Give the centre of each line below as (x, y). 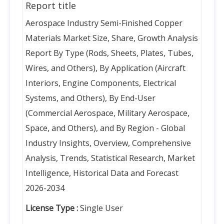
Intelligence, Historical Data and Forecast (102, 173)
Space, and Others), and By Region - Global (105, 128)
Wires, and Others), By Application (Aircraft (105, 68)
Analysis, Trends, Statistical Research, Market (110, 158)
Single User (101, 208)
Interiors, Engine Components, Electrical (101, 83)
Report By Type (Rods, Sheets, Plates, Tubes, (109, 53)
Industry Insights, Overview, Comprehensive (108, 143)
